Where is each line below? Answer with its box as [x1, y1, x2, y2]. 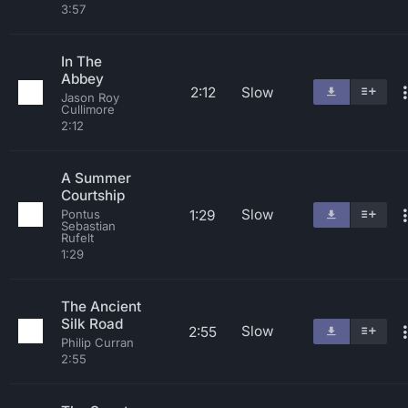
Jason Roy [61, 90, 119, 105]
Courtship [61, 187, 125, 204]
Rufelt [61, 230, 94, 245]
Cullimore [61, 102, 115, 117]
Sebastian [61, 219, 116, 233]
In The [61, 53, 102, 70]
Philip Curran [61, 335, 134, 350]
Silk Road [61, 315, 123, 332]
